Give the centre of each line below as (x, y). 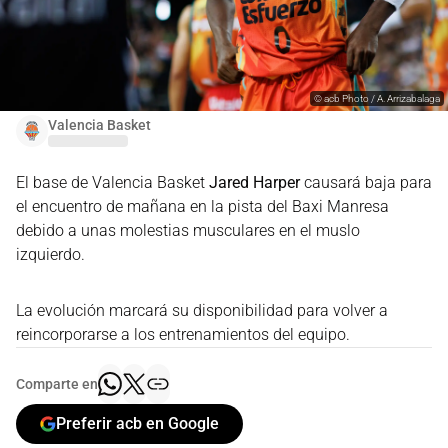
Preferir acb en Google (137, 424)
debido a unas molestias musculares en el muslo (188, 230)
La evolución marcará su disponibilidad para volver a (202, 310)
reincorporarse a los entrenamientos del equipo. (183, 334)
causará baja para (366, 182)
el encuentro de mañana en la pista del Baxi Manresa (202, 206)
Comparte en (57, 383)
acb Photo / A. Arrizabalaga (382, 98)
